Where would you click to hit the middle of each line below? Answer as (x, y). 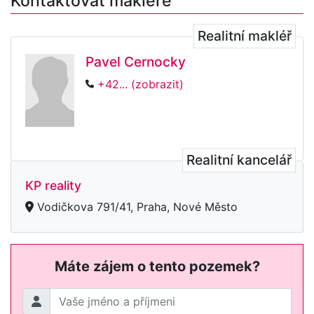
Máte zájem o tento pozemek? (157, 266)
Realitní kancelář (239, 159)
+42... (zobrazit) (141, 84)
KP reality (53, 185)
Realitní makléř (245, 35)
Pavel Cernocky (136, 61)
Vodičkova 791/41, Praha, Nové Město (136, 206)
